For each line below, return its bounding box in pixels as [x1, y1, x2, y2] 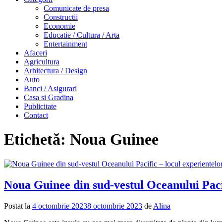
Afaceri [24, 49, 47, 57]
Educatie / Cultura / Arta [44, 31, 119, 39]
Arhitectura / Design [24, 66, 87, 75]
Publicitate [24, 102, 56, 111]
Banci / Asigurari [24, 84, 77, 93]
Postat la [4, 201, 32, 210]
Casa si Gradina [24, 93, 73, 102]
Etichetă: [4, 130, 70, 149]
